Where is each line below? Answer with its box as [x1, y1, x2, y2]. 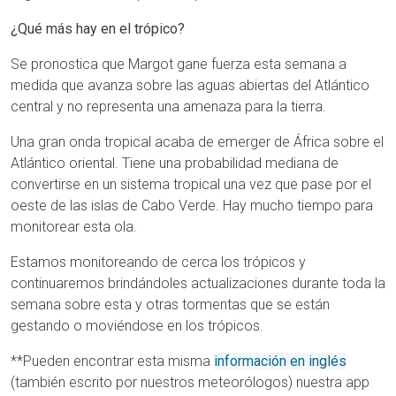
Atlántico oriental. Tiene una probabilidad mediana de [11, 154, 339, 171]
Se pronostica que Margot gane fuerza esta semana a [11, 55, 346, 72]
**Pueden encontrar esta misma [11, 352, 214, 369]
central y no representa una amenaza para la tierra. [11, 97, 326, 115]
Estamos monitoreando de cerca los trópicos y [11, 253, 306, 270]
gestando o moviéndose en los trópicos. [11, 316, 263, 334]
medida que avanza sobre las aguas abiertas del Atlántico [11, 76, 369, 94]
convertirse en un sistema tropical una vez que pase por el [11, 175, 371, 193]
